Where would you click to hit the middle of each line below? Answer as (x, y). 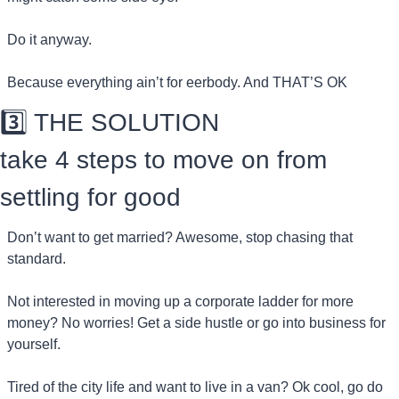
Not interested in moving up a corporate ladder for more (180, 302)
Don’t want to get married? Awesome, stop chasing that (180, 238)
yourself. (34, 345)
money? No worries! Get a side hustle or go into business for (196, 323)
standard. (37, 259)
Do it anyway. (49, 40)
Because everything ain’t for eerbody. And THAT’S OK (177, 83)
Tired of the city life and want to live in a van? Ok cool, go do (195, 387)
